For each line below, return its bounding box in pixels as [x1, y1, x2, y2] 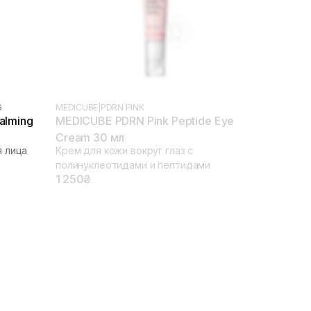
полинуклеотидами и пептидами [56, 158, 211, 171]
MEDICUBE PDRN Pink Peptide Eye [56, 113, 235, 128]
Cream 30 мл [56, 130, 125, 144]
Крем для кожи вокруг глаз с [56, 144, 194, 156]
